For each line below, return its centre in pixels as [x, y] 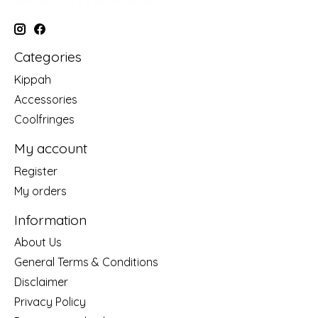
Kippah [33, 80]
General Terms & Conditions [86, 262]
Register [36, 171]
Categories [48, 57]
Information [50, 220]
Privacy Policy [50, 302]
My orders [40, 191]
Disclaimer [41, 282]
